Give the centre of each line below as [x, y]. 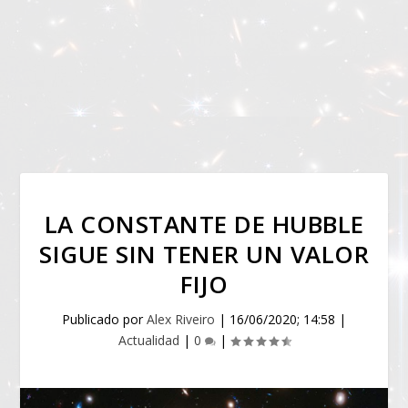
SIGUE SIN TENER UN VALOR [204, 254]
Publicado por [104, 319]
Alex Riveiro [181, 319]
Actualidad [148, 340]
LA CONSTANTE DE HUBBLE [204, 224]
